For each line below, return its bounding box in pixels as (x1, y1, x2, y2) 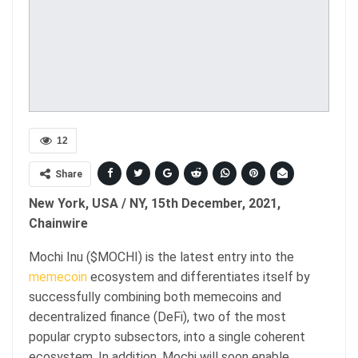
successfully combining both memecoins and (29, 288, 281, 304)
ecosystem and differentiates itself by (87, 268, 310, 284)
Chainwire (29, 215, 88, 231)
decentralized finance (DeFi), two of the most (29, 308, 286, 324)
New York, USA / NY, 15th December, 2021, (29, 195, 280, 211)
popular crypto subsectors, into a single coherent (29, 328, 305, 344)
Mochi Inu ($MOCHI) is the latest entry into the (29, 249, 294, 265)
